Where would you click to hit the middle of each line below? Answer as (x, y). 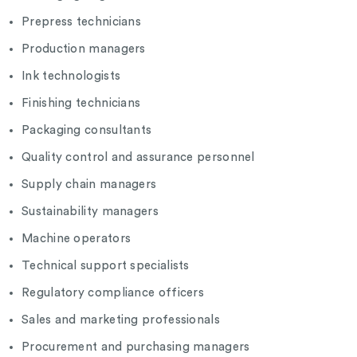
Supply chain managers (91, 185)
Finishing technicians (83, 104)
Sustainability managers (92, 212)
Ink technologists (73, 76)
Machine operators (78, 239)
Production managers (85, 49)
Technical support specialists (107, 266)
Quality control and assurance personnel (140, 158)
